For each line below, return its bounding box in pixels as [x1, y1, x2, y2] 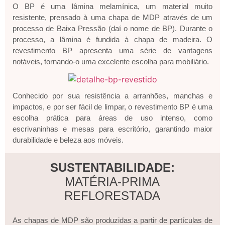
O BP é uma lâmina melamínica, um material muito [13, 2, 212, 11]
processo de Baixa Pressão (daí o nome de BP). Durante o [13, 24, 212, 33]
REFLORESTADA [64, 188, 161, 202]
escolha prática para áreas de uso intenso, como [13, 113, 212, 122]
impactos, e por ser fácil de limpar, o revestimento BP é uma [13, 102, 212, 111]
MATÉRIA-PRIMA [65, 174, 160, 188]
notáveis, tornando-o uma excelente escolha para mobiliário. [13, 57, 209, 66]
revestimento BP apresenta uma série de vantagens [13, 46, 212, 55]
